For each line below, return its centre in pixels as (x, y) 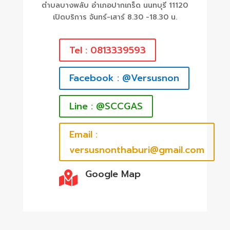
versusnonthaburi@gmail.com (137, 150)
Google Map (113, 174)
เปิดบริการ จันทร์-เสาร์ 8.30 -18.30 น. (115, 17)
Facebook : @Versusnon (124, 78)
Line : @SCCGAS (106, 107)
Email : (83, 134)
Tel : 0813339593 (107, 50)
